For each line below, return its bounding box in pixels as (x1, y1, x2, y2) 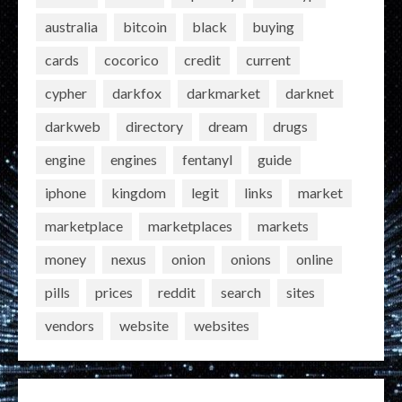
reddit (158, 284, 196, 301)
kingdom (111, 184, 166, 202)
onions (231, 250, 271, 268)
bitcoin (123, 18, 167, 36)
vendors (45, 317, 94, 335)
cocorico (104, 51, 159, 69)
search (221, 284, 261, 301)
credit (184, 51, 221, 69)
